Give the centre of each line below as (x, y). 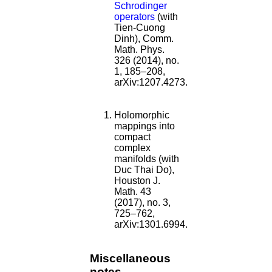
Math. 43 (133, 191)
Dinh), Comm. (144, 38)
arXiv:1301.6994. (151, 224)
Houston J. (137, 180)
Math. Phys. (139, 49)
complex (132, 148)
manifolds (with (147, 158)
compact (132, 137)
